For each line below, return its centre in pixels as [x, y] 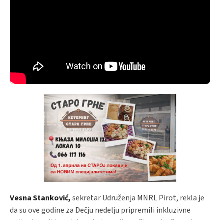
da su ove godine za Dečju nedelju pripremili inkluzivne [100, 210]
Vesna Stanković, [40, 198]
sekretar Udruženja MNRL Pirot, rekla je [137, 198]
